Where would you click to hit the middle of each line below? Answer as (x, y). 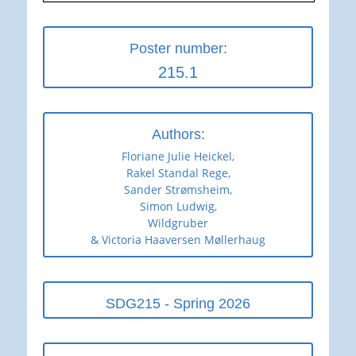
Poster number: (178, 48)
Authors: (178, 134)
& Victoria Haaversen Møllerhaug (178, 239)
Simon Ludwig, (178, 206)
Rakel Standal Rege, (178, 172)
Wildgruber (178, 222)
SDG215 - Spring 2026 (178, 303)
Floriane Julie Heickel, (178, 156)
